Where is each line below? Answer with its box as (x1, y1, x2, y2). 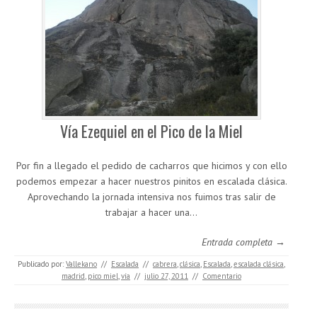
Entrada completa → (202, 236, 285, 248)
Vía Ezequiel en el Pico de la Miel (60, 120, 243, 142)
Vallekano (66, 259, 97, 269)
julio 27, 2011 (144, 271, 188, 281)
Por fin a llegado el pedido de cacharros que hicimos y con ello (16, 159, 287, 172)
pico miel (88, 271, 118, 281)
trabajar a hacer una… (105, 206, 197, 219)
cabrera (153, 259, 177, 269)
